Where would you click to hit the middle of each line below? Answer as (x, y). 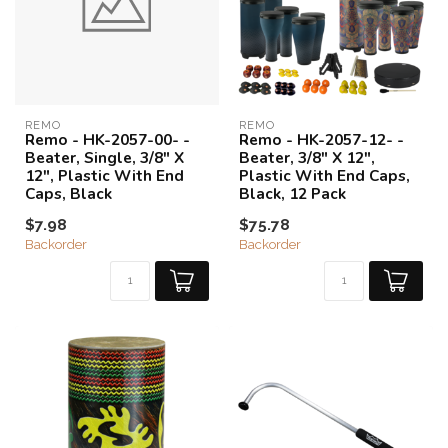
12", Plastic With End (104, 175)
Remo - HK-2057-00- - (107, 139)
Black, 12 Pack (292, 193)
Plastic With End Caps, (324, 175)
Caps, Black (68, 193)
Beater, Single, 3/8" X (104, 157)
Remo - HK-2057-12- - (321, 139)
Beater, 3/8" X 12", (307, 157)
